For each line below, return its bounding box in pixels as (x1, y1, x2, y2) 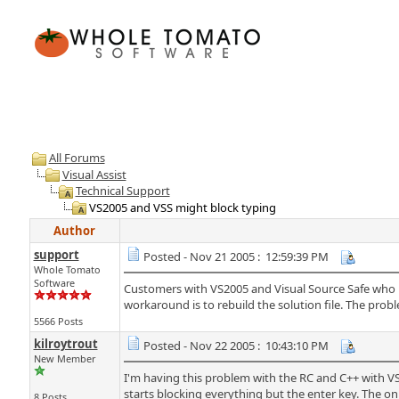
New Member (33, 352, 95, 365)
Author (53, 223, 95, 239)
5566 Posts (33, 314, 83, 328)
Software (33, 276, 75, 289)
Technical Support (75, 183, 170, 199)
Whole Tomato (33, 263, 101, 276)
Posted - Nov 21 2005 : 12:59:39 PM (142, 248, 329, 265)
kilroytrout (33, 336, 98, 352)
